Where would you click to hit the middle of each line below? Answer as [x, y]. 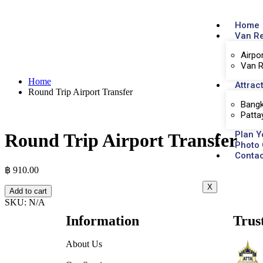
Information [102, 220]
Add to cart [28, 191]
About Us [84, 244]
